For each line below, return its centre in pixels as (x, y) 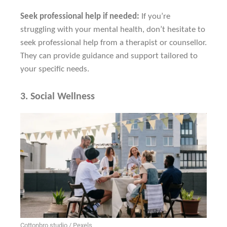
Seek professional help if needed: (80, 16)
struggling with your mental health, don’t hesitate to (113, 29)
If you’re (155, 16)
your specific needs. (55, 69)
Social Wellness (63, 97)
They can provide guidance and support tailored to (109, 56)
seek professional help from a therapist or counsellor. (113, 43)
